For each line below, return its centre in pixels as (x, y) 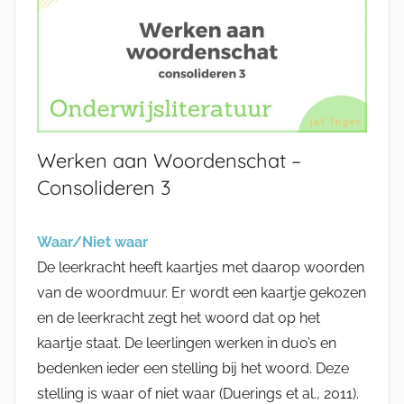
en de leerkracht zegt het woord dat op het (179, 318)
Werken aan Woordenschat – (169, 161)
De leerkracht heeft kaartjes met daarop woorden (201, 268)
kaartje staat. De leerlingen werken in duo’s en (187, 344)
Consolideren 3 (104, 188)
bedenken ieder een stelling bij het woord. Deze (193, 369)
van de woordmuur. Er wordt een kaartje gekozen (202, 293)
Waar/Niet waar (92, 243)
